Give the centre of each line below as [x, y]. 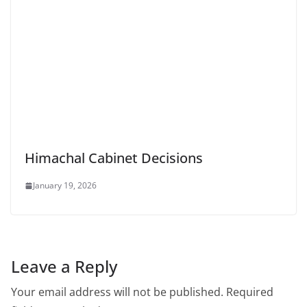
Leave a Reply [64, 267]
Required [250, 292]
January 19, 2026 [65, 186]
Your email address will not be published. [117, 292]
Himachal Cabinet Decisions [114, 158]
